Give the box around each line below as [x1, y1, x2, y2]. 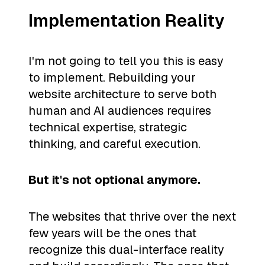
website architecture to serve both [28, 86, 216, 102]
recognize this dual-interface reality [28, 241, 224, 257]
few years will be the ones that [28, 225, 196, 241]
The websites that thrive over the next [28, 208, 236, 224]
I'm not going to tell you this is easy [28, 53, 224, 69]
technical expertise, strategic [28, 119, 187, 135]
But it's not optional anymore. [28, 172, 201, 188]
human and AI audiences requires [28, 102, 211, 118]
